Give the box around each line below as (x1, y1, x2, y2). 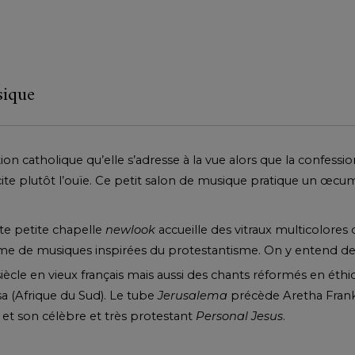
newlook (105, 223, 155, 238)
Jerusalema (158, 288, 227, 303)
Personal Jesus (196, 309, 283, 324)
